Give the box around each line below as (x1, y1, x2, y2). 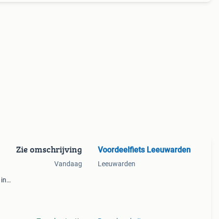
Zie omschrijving (16, 143, 82, 156)
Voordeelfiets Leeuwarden (97, 145, 191, 154)
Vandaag (54, 160, 82, 168)
